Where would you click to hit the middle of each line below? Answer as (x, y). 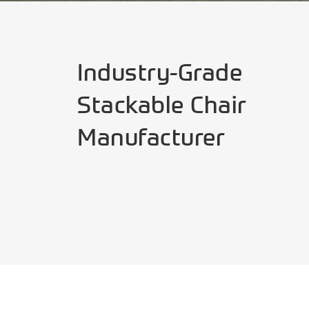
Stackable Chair (162, 105)
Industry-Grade (160, 72)
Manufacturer (151, 137)
